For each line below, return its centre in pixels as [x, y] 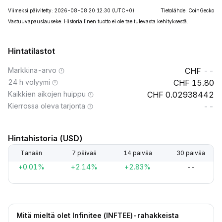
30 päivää [191, 153]
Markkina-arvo [32, 70]
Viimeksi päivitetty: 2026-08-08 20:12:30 [59, 10]
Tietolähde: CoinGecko [187, 10]
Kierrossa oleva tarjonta [47, 106]
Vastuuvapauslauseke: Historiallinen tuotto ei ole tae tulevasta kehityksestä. [98, 21]
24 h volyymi [29, 82]
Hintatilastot [31, 51]
